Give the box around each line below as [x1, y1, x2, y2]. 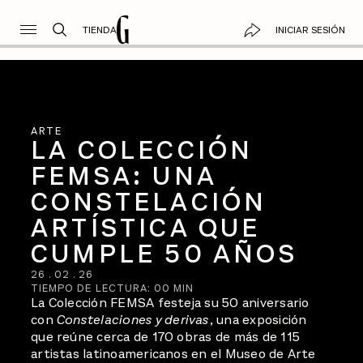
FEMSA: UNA [31, 158, 217, 194]
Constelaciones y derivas [57, 310, 210, 329]
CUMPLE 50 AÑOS [31, 236, 297, 271]
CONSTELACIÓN [31, 184, 267, 220]
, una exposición [209, 310, 307, 329]
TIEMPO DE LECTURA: [31, 280, 155, 295]
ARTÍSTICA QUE [31, 210, 261, 246]
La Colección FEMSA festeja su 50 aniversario [31, 293, 310, 312]
